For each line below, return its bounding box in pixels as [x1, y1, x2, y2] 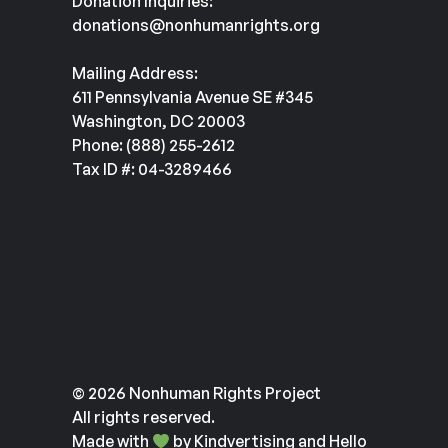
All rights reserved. [72, 407, 215, 427]
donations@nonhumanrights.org [72, 15, 320, 35]
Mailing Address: [72, 63, 198, 83]
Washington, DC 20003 [72, 111, 245, 131]
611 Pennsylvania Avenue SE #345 [72, 87, 313, 107]
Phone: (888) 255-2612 [72, 135, 235, 155]
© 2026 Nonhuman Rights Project [72, 383, 321, 403]
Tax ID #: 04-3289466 [72, 159, 232, 179]
